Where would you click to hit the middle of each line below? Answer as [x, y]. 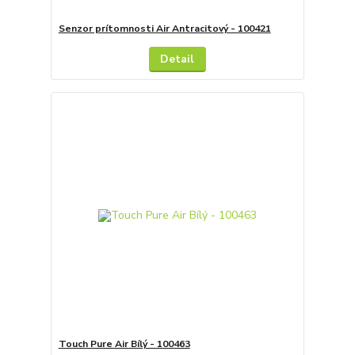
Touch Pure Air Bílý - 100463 [124, 344]
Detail [177, 59]
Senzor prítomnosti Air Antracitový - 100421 [164, 29]
